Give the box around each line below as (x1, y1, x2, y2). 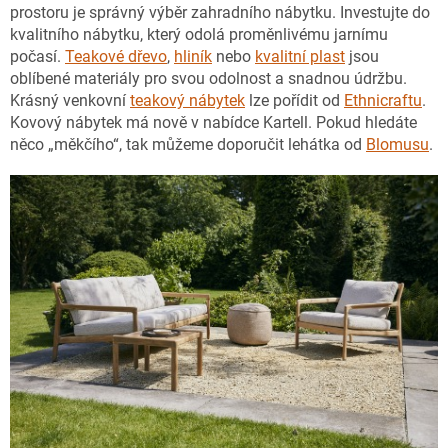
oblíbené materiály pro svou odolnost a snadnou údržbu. (10, 68, 407, 88)
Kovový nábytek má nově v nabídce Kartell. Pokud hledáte (10, 112, 417, 132)
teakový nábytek (130, 90, 245, 110)
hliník (174, 46, 212, 66)
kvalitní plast (255, 46, 345, 66)
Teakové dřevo (65, 46, 167, 66)
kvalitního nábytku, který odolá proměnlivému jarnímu (10, 24, 388, 44)
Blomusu (366, 134, 429, 154)
